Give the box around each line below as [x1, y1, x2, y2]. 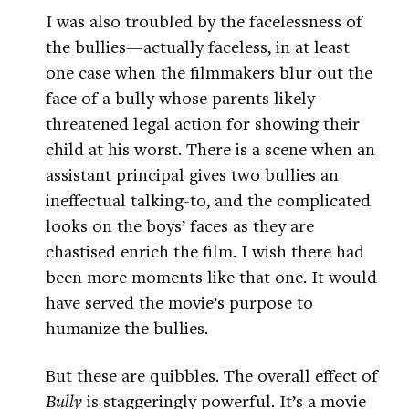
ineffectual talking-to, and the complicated [46, 188, 371, 212]
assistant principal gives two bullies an [46, 163, 339, 186]
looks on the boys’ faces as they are [46, 214, 314, 237]
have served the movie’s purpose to [46, 290, 313, 314]
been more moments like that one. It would [46, 265, 377, 288]
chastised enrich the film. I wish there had [46, 239, 364, 263]
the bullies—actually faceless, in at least [46, 35, 350, 58]
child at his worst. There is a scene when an [46, 137, 375, 161]
